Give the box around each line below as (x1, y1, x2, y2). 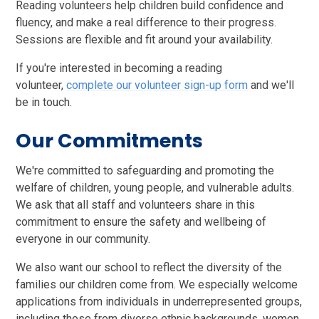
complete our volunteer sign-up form (66, 78, 249, 92)
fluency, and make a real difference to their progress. (16, 15, 277, 29)
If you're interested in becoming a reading (16, 61, 223, 75)
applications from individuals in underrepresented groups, (16, 294, 303, 308)
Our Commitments (16, 127, 204, 154)
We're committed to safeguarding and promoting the (16, 163, 275, 177)
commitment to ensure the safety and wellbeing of (16, 214, 267, 229)
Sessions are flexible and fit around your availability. (16, 32, 273, 46)
